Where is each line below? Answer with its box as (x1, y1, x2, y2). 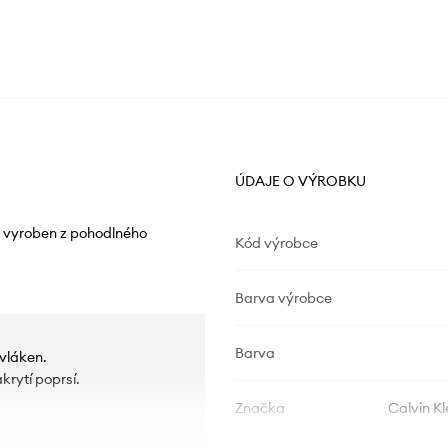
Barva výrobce (234, 288, 332, 307)
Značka (234, 398, 285, 417)
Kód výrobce (234, 233, 318, 252)
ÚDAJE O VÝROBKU (234, 171, 366, 190)
